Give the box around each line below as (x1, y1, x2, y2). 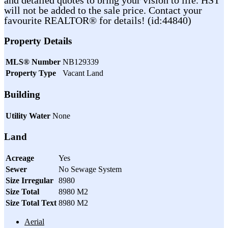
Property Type (6, 69, 56, 78)
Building (4, 89, 40, 100)
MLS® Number (6, 58, 61, 67)
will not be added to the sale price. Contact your (4, 4, 202, 16)
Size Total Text (6, 198, 56, 208)
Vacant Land (63, 69, 103, 78)
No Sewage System (59, 165, 122, 174)
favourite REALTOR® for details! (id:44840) (4, 14, 191, 26)
